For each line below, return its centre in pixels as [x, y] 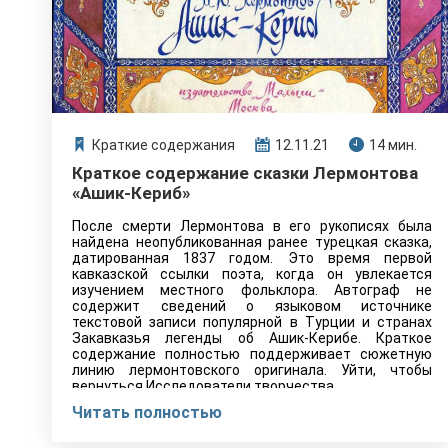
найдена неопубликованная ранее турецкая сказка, [252, 242]
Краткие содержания [163, 145]
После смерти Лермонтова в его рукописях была [252, 226]
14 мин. [393, 145]
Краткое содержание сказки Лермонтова [245, 173]
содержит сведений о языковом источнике [252, 306]
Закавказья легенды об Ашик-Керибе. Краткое [252, 338]
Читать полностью [147, 412]
